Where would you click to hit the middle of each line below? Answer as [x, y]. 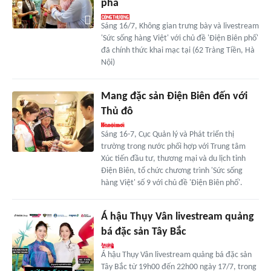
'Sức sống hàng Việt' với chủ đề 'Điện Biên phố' [179, 38]
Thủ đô [117, 111]
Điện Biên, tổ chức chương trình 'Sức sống [171, 171]
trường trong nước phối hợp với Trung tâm [173, 146]
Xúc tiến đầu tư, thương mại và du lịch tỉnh [173, 158]
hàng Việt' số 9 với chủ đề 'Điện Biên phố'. [171, 183]
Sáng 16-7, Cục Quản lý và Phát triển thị [167, 134]
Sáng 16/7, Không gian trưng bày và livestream [180, 26]
